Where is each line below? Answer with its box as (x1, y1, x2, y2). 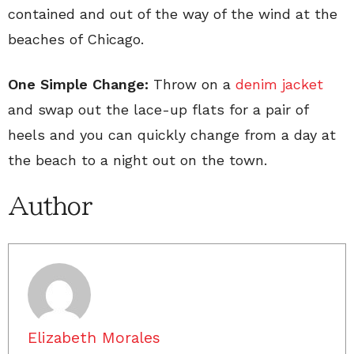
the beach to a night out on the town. (8, 152, 267, 168)
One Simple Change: (8, 76, 153, 92)
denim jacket (235, 76, 323, 92)
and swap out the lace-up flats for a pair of (8, 101, 308, 118)
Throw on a (153, 76, 235, 92)
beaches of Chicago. (8, 31, 144, 47)
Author (8, 194, 92, 218)
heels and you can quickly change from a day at (8, 126, 336, 143)
